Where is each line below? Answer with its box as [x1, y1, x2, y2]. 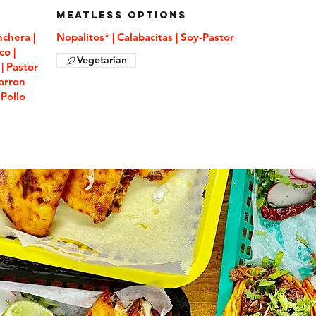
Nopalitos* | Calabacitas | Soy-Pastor [56, 30, 234, 44]
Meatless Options [56, 9, 187, 21]
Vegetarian [76, 54, 127, 66]
